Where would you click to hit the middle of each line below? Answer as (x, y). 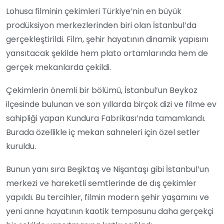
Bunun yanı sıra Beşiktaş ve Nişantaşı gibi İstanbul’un (107, 169)
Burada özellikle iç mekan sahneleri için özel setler (103, 132)
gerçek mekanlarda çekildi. (58, 67)
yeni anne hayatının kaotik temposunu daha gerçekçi (110, 211)
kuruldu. (21, 146)
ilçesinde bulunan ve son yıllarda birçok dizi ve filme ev (111, 104)
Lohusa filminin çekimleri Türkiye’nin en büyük (94, 11)
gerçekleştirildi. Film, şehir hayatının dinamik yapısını (107, 39)
